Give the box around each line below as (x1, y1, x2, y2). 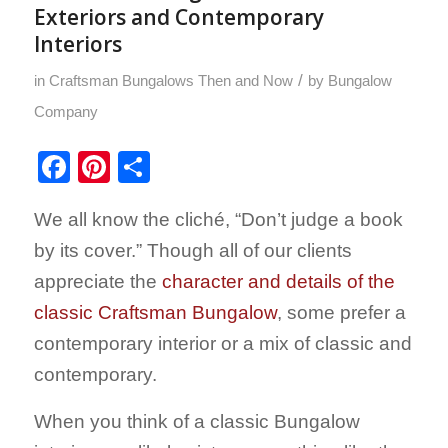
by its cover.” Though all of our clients (33, 239, 352, 261)
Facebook (69, 148, 212, 185)
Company (33, 102, 98, 120)
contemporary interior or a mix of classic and (33, 332, 412, 354)
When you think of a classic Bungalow (33, 410, 360, 432)
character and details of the (161, 270, 395, 292)
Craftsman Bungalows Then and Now (48, 71, 293, 89)
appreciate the (33, 270, 162, 292)
